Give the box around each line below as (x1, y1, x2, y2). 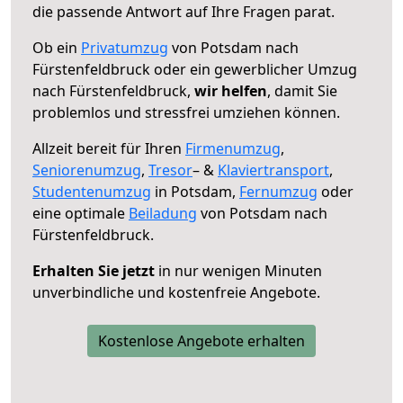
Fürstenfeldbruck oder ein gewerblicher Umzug (32, 58, 357, 79)
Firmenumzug (185, 138, 281, 158)
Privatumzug (81, 37, 168, 58)
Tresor (148, 159, 193, 180)
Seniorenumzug (32, 159, 141, 180)
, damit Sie (267, 80, 337, 101)
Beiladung (129, 202, 197, 223)
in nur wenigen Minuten (155, 260, 322, 281)
